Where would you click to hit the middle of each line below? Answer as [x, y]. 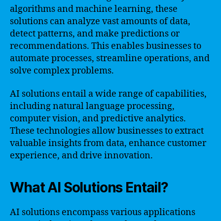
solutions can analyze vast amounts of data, [100, 21]
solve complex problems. [62, 71]
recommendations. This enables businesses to [106, 46]
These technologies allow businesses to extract [107, 131]
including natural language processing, [92, 106]
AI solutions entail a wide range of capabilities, [108, 94]
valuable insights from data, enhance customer [108, 143]
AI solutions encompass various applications [103, 212]
